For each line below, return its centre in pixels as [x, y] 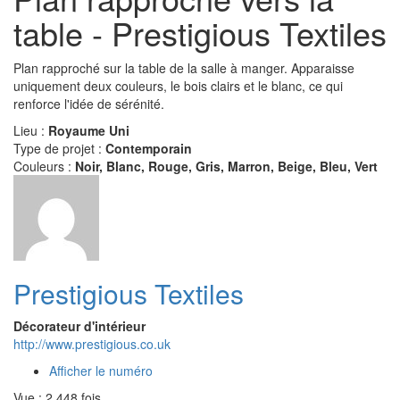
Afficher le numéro [101, 370]
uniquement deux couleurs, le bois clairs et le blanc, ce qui [178, 85]
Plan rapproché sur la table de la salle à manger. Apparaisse [184, 67]
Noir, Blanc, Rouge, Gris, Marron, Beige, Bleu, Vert [226, 166]
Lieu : [31, 130]
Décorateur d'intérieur [79, 325]
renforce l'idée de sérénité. [89, 103]
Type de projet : [59, 148]
